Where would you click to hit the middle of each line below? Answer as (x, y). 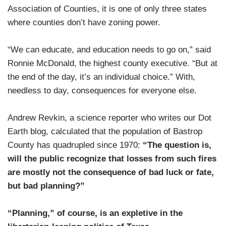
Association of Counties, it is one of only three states (107, 9)
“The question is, (177, 145)
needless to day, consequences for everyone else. (102, 91)
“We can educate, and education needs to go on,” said (109, 50)
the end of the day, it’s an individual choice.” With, (101, 77)
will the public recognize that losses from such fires (112, 159)
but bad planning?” (46, 186)
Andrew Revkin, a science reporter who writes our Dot (109, 118)
